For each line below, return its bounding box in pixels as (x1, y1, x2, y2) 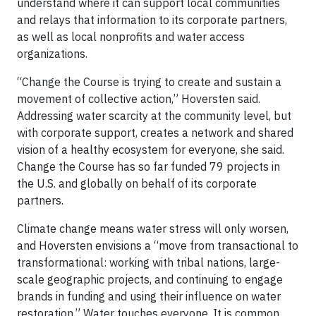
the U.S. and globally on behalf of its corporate (17, 176, 257, 190)
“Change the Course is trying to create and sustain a (17, 74, 281, 89)
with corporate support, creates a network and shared (17, 125, 293, 140)
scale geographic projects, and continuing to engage (17, 272, 283, 286)
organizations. (17, 46, 87, 61)
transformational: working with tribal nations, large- (17, 255, 280, 269)
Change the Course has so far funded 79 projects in (17, 159, 280, 174)
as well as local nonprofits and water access (17, 29, 245, 44)
